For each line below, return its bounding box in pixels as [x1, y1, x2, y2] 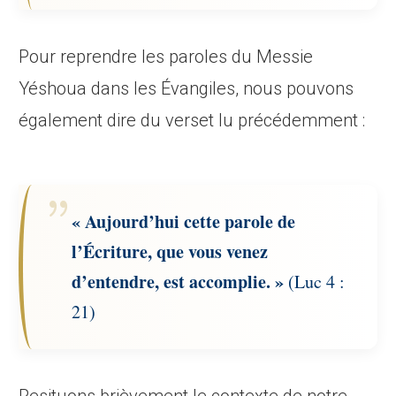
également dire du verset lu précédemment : [19, 110, 366, 132]
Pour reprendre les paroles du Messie [19, 46, 314, 68]
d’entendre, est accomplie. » [72, 269, 285, 295]
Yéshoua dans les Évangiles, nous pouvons [19, 78, 354, 100]
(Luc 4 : [284, 270, 346, 294]
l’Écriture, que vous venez [72, 239, 269, 265]
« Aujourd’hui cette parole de [72, 209, 296, 235]
